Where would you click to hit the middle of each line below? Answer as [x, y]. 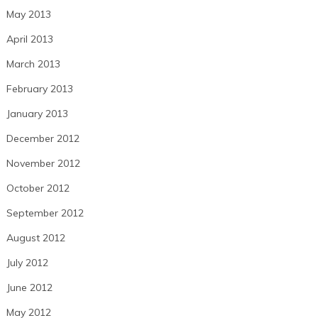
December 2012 [43, 139]
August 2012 [35, 238]
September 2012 [45, 213]
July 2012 [27, 263]
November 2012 [43, 164]
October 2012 [38, 188]
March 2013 [33, 64]
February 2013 [39, 89]
